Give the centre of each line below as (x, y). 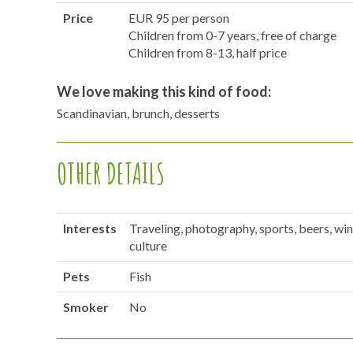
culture (149, 245)
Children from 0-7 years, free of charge (233, 35)
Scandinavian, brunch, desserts (139, 113)
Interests (90, 228)
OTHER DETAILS (111, 173)
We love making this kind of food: (164, 91)
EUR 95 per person (179, 18)
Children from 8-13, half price (208, 52)
